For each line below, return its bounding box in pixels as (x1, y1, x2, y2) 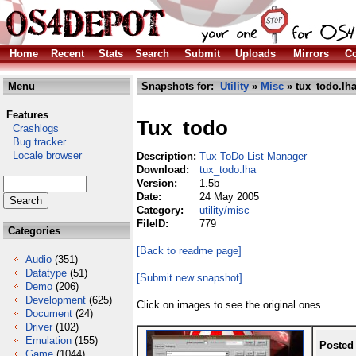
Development (25, 294, 86, 306)
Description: (137, 150, 199, 162)
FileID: (137, 218, 172, 230)
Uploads (235, 48, 276, 60)
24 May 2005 (199, 191, 259, 203)
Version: (137, 177, 180, 189)
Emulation (25, 335, 72, 346)
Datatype (25, 267, 67, 279)
